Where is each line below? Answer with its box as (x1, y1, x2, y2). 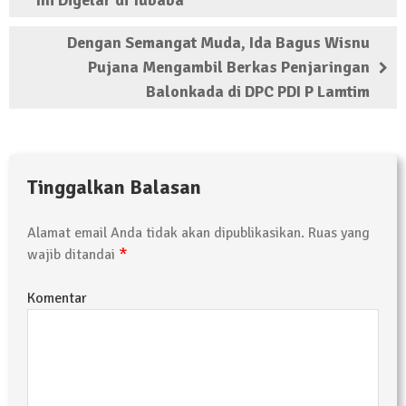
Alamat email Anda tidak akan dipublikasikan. (27, 224, 304, 243)
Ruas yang (304, 224, 370, 243)
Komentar (27, 289, 87, 308)
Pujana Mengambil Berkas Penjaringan (88, 57, 370, 78)
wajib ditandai (27, 246, 119, 265)
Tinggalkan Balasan (27, 175, 201, 200)
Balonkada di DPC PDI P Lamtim (146, 82, 370, 102)
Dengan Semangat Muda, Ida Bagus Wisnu (67, 33, 370, 53)
